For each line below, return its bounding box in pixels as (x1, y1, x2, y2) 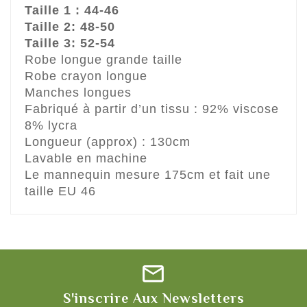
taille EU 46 (25, 184, 96, 199)
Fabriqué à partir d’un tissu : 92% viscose (25, 102, 279, 116)
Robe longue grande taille (25, 53, 182, 67)
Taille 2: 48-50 (25, 20, 115, 34)
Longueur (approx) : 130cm (25, 135, 191, 149)
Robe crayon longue (25, 69, 147, 84)
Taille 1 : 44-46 (25, 3, 119, 18)
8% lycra (25, 119, 77, 133)
